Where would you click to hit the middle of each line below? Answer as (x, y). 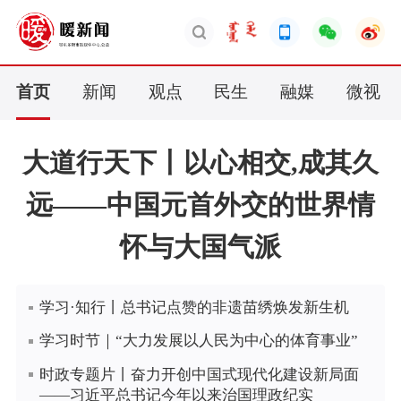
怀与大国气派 (200, 246)
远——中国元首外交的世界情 (200, 204)
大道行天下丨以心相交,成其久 (200, 162)
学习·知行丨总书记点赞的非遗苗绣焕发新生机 (195, 308)
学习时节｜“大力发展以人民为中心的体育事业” (199, 341)
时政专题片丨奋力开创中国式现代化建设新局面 (200, 374)
